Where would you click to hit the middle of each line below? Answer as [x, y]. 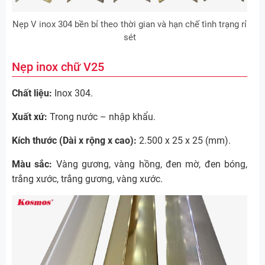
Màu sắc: [32, 164]
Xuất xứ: [30, 117]
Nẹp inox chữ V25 [58, 67]
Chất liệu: [32, 93]
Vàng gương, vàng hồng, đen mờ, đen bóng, [150, 164]
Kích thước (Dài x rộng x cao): [74, 141]
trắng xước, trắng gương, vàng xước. [87, 179]
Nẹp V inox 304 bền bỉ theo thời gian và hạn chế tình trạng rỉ [130, 25]
